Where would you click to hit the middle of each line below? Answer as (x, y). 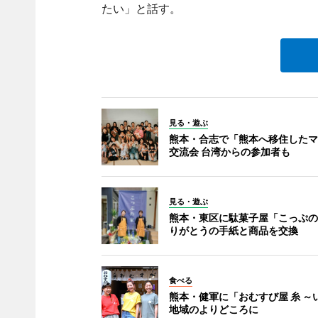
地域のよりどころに (213, 309)
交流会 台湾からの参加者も (229, 152)
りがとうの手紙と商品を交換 (233, 231)
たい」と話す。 (141, 9)
